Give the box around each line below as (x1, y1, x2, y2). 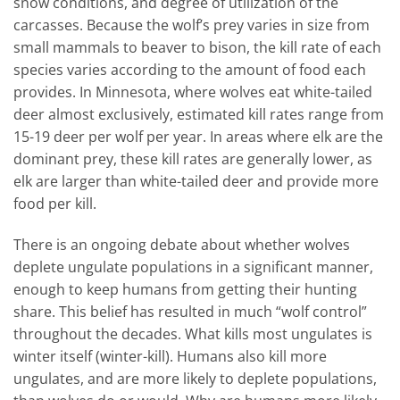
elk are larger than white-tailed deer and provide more (13, 171, 379, 191)
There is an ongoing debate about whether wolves (13, 234, 350, 254)
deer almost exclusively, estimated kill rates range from (13, 104, 384, 124)
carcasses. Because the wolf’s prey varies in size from (13, 14, 370, 35)
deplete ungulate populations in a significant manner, (13, 256, 373, 277)
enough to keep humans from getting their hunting (13, 279, 357, 299)
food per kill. (13, 193, 96, 213)
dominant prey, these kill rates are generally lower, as (13, 148, 372, 169)
